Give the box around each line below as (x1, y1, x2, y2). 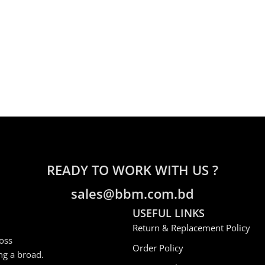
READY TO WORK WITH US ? (46, 161, 218, 179)
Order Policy (132, 242, 183, 254)
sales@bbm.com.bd (70, 185, 194, 202)
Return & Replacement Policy (132, 222, 250, 234)
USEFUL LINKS (132, 206, 205, 220)
